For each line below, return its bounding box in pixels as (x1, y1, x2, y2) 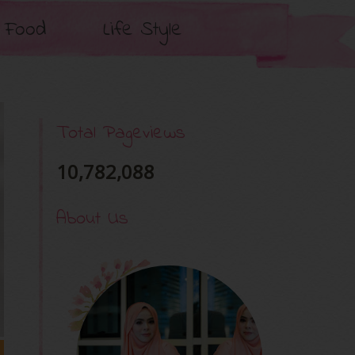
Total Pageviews (56, 120, 185, 147)
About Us (56, 205, 128, 233)
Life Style (103, 16, 182, 44)
